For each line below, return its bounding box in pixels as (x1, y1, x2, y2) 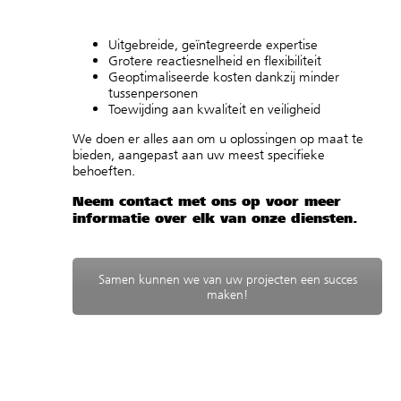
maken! (207, 286, 248, 303)
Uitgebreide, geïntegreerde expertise (108, 36, 318, 54)
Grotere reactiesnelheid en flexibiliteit (108, 52, 321, 70)
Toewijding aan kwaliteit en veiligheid (108, 100, 320, 118)
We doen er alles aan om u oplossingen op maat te (73, 130, 363, 148)
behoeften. (73, 162, 135, 180)
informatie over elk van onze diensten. (73, 209, 358, 227)
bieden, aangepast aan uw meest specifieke (73, 146, 325, 164)
